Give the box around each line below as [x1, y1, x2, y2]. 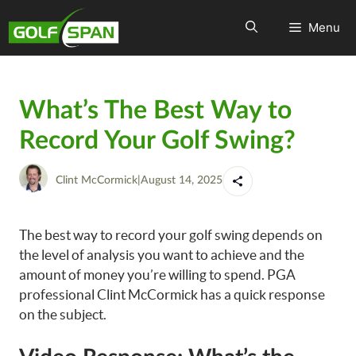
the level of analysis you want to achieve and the [19, 247, 304, 262]
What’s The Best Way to [19, 98, 292, 123]
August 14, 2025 [141, 175, 222, 186]
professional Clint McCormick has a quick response [19, 287, 325, 302]
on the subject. [19, 307, 106, 322]
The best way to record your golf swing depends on [19, 227, 323, 242]
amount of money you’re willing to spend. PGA [19, 267, 296, 282]
